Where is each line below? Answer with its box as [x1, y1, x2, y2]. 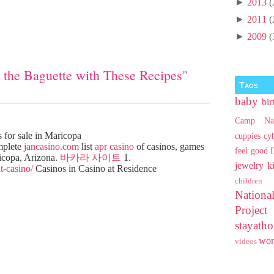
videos [235, 237, 257, 246]
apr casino [95, 141, 134, 152]
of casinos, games [134, 141, 204, 152]
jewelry [235, 160, 264, 171]
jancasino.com [24, 141, 79, 152]
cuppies [235, 131, 261, 141]
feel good [235, 146, 268, 156]
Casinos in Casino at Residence [33, 163, 157, 174]
